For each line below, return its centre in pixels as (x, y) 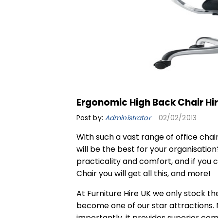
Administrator (128, 118)
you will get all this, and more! (154, 173)
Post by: (91, 118)
